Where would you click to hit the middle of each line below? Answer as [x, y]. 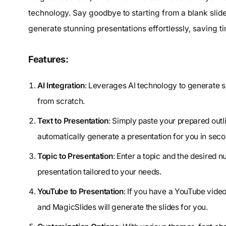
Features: [48, 60]
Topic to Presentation [75, 156]
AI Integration [61, 86]
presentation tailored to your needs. [99, 172]
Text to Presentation [73, 121]
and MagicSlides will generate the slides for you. [123, 207]
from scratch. [61, 101]
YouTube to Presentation [80, 192]
